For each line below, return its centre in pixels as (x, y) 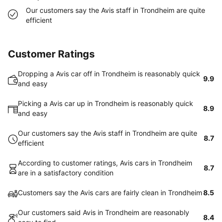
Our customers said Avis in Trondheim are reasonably (104, 212)
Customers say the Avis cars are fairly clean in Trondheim (110, 193)
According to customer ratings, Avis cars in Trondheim (105, 163)
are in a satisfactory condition (66, 173)
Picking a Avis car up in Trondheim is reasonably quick (106, 103)
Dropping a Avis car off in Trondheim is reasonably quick (109, 74)
